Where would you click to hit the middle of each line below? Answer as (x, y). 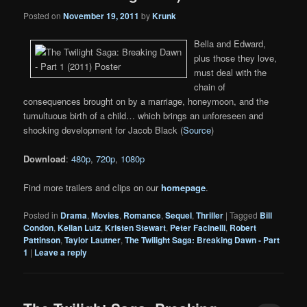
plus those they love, (236, 58)
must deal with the (231, 72)
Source (197, 130)
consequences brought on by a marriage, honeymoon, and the (146, 101)
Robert (243, 228)
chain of (210, 86)
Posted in (41, 215)
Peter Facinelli (198, 228)
